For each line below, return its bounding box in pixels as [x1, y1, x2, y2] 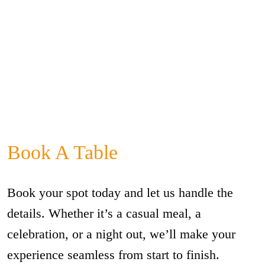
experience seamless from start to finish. [7, 247, 219, 262]
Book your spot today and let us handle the [7, 185, 233, 200]
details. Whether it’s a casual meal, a [7, 206, 201, 221]
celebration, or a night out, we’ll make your [7, 227, 235, 241]
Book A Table [7, 141, 118, 163]
